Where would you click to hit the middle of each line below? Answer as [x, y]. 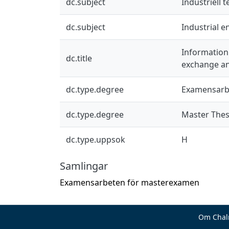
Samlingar [84, 166]
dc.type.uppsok [96, 139]
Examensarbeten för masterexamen [130, 182]
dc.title [79, 58]
